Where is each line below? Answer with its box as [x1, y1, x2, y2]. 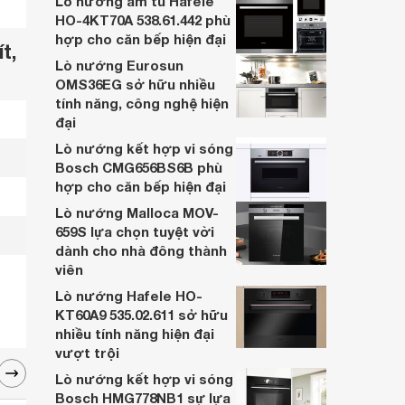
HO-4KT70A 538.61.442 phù [55, 12, 231, 28]
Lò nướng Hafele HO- [55, 287, 202, 304]
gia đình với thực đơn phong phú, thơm [55, 20, 301, 36]
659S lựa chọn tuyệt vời [55, 223, 214, 240]
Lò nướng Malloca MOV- [55, 204, 219, 221]
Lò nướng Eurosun [55, 57, 184, 73]
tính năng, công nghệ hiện [55, 95, 229, 111]
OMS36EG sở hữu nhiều [55, 76, 215, 92]
